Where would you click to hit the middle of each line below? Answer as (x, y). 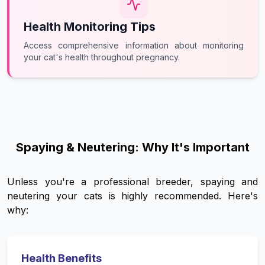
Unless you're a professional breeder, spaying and (132, 182)
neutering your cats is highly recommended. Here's (132, 196)
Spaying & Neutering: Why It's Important (132, 148)
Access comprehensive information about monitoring (134, 46)
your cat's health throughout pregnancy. (102, 57)
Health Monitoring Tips (90, 27)
